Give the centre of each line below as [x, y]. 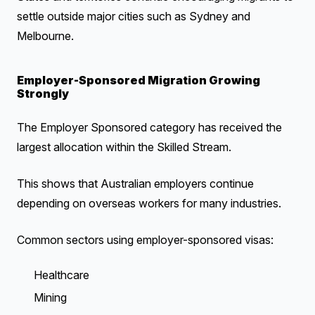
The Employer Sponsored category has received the [149, 127]
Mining [50, 297]
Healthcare [62, 275]
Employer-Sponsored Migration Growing [139, 80]
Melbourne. [45, 36]
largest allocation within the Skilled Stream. [124, 147]
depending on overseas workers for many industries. [149, 203]
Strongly [43, 94]
